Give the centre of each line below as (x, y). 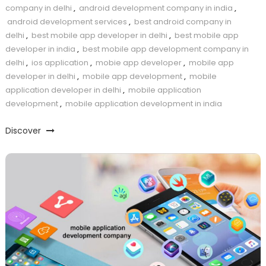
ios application (60, 63)
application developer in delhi (63, 90)
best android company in (183, 22)
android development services (67, 22)
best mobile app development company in (165, 49)
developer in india (40, 49)
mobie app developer (138, 63)
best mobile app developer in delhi (99, 36)
